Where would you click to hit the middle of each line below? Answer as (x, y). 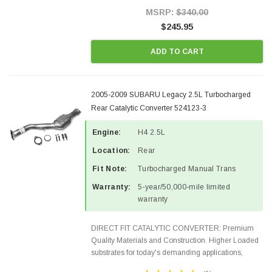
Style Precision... (118, 9)
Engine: (107, 132)
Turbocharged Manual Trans (187, 169)
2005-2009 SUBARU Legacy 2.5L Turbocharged (171, 95)
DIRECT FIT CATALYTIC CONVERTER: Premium (172, 228)
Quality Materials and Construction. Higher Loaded (175, 240)
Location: (111, 151)
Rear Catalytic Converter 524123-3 (149, 108)
